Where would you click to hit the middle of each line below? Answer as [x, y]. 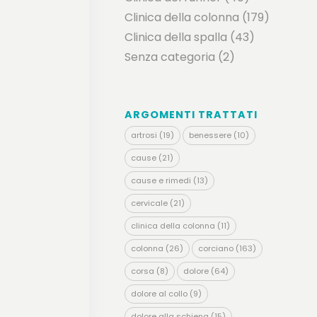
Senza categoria [169, 57]
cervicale [149, 203]
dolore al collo [159, 294]
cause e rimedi [161, 180]
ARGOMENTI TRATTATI [191, 115]
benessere [210, 135]
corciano [215, 248]
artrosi [144, 135]
